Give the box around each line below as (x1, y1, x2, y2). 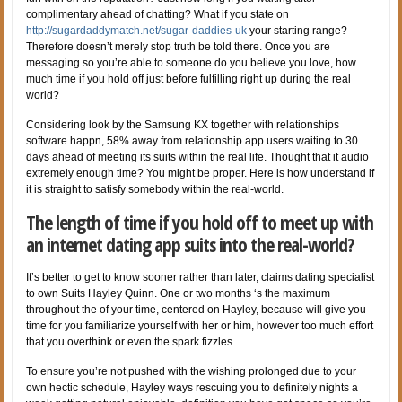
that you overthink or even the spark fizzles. (26, 335, 236, 348)
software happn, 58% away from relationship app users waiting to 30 (26, 134, 359, 147)
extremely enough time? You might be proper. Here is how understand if (26, 166, 375, 179)
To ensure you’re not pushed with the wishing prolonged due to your (26, 364, 357, 378)
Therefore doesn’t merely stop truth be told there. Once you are (26, 39, 331, 53)
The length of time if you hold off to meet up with (26, 208, 374, 235)
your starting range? (247, 23, 348, 37)
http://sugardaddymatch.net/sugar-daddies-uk (26, 23, 248, 37)
